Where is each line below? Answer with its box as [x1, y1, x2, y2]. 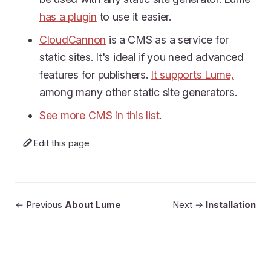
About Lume [65, 199, 121, 211]
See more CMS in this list [39, 108, 160, 122]
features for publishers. [39, 68, 151, 81]
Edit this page [33, 137, 90, 149]
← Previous [15, 199, 65, 211]
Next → [172, 199, 206, 211]
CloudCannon [39, 33, 106, 46]
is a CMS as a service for [106, 33, 229, 46]
